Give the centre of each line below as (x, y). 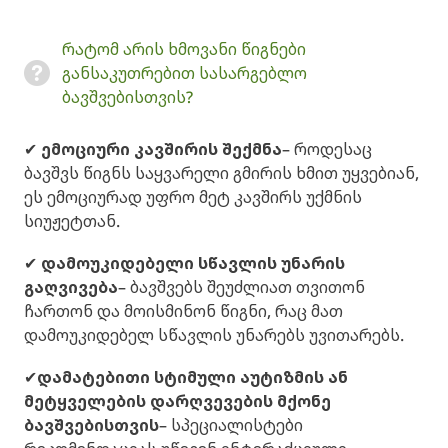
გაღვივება (71, 287)
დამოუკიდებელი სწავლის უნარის (193, 263)
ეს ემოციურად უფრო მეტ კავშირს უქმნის (193, 197)
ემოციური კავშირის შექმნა (161, 149)
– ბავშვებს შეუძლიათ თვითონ (241, 287)
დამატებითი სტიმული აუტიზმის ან (192, 377)
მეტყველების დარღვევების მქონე (177, 401)
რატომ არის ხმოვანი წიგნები (184, 49)
